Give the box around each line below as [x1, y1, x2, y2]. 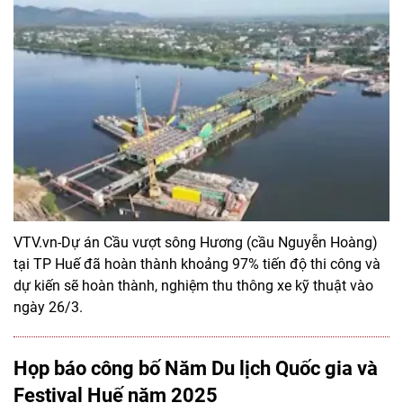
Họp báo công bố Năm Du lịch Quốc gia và [13, 356, 378, 380]
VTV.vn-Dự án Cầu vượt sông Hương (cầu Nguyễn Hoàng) [13, 233, 378, 251]
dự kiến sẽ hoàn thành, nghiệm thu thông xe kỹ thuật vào [13, 276, 373, 294]
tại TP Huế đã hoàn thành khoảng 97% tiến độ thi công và [13, 255, 381, 273]
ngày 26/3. [13, 298, 83, 316]
